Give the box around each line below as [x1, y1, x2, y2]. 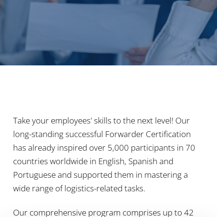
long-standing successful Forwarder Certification [13, 128, 191, 139]
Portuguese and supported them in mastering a [13, 169, 188, 180]
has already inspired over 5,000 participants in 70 [13, 142, 195, 153]
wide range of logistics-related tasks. [13, 183, 145, 194]
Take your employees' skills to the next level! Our [13, 115, 190, 126]
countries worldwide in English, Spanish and [13, 155, 173, 167]
